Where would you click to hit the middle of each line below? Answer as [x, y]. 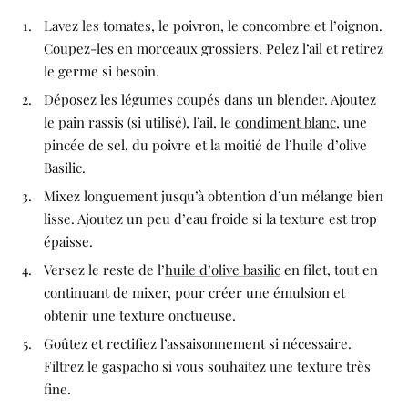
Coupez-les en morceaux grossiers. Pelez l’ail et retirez [214, 48]
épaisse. [68, 241]
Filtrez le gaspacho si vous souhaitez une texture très [207, 366]
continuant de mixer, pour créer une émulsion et [194, 292]
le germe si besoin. [102, 71]
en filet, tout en [329, 269]
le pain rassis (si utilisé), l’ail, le [139, 122]
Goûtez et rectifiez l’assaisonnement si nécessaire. [198, 343]
